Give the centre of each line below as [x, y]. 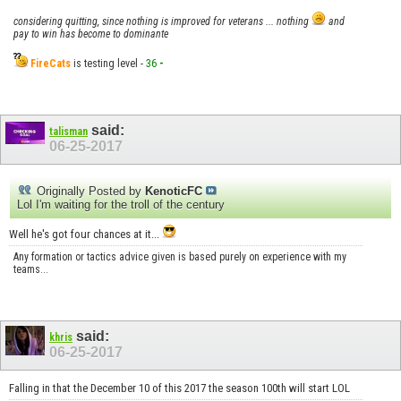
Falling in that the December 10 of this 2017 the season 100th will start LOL [179, 388]
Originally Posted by [89, 191]
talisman [68, 131]
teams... [31, 269]
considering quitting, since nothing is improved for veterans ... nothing [162, 21]
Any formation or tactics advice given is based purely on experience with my [180, 256]
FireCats [51, 63]
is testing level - [107, 63]
